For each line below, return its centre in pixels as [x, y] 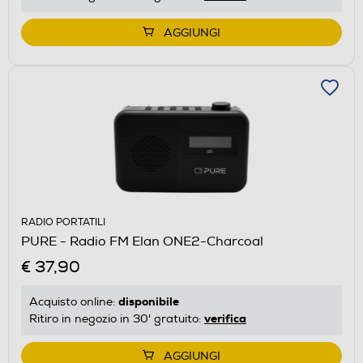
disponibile [149, 302]
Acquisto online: [74, 302]
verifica [225, 319]
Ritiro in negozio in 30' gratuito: [117, 319]
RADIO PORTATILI [63, 223]
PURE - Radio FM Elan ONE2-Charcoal [142, 242]
